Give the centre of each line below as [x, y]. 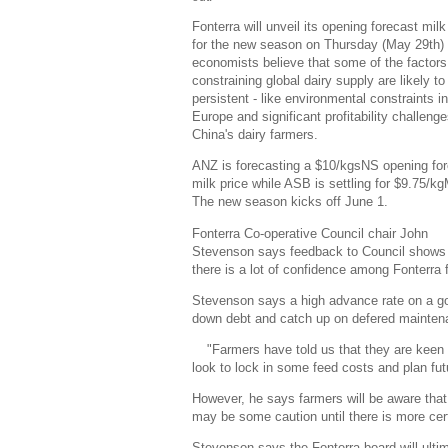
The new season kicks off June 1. [290, 202]
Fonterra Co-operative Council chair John [310, 233]
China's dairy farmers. [255, 135]
